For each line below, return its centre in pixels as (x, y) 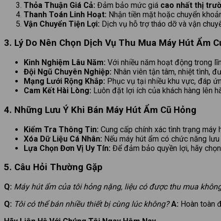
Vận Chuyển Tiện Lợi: (62, 24)
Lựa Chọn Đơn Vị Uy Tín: (67, 148)
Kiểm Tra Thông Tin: (61, 129)
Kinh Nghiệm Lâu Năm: (65, 63)
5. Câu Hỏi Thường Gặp (53, 167)
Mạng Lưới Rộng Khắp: (64, 81)
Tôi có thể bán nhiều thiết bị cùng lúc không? (92, 204)
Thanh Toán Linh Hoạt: (65, 14)
